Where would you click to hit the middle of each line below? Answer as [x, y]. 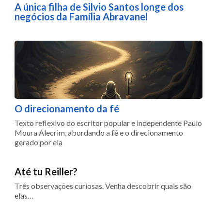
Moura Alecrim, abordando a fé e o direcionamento [99, 133]
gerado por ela [39, 142]
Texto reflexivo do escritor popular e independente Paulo [108, 123]
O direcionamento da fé [67, 109]
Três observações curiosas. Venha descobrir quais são [103, 186]
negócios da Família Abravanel [81, 17]
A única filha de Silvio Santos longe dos [99, 7]
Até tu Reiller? [46, 172]
